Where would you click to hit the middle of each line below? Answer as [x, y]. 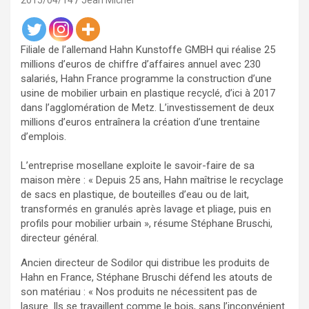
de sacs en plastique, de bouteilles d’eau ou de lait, [135, 195]
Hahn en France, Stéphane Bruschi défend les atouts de [147, 277]
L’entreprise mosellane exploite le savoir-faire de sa [138, 166]
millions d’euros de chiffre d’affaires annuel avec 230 [141, 64]
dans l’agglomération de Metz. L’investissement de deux [147, 108]
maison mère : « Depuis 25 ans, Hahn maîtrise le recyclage [152, 180]
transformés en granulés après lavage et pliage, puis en [146, 209]
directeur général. [60, 238]
